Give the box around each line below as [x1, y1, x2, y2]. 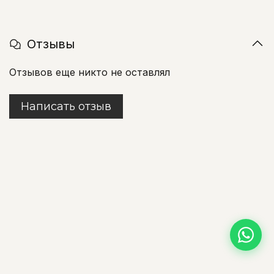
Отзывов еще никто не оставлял [9, 65, 170, 78]
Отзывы [27, 36, 75, 51]
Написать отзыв [21, 99, 111, 113]
